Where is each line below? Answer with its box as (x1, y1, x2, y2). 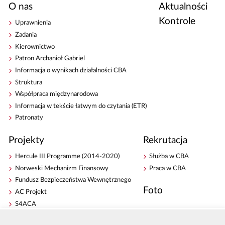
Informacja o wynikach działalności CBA (15, 67, 127, 74)
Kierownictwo (15, 43, 55, 50)
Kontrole (158, 17, 195, 27)
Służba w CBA (149, 153, 189, 160)
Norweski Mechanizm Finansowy (15, 165, 109, 172)
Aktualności (158, 2, 208, 12)
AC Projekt (15, 189, 47, 196)
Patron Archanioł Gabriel (15, 55, 85, 62)
